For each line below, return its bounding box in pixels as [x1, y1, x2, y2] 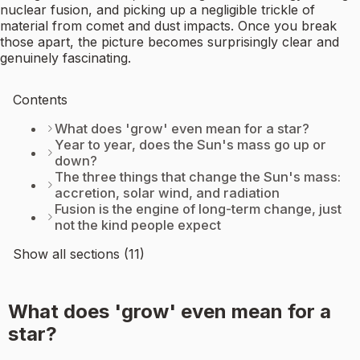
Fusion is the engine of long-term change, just [55, 201, 342, 218]
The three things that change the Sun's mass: [55, 169, 341, 186]
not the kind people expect [55, 217, 221, 234]
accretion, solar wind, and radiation [55, 185, 280, 202]
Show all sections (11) [13, 246, 145, 263]
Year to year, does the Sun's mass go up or [55, 137, 326, 153]
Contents [13, 92, 67, 108]
